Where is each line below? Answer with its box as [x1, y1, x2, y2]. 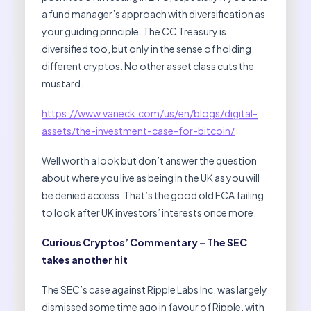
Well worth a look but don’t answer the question [42, 154, 257, 167]
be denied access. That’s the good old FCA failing [42, 189, 264, 202]
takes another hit [42, 253, 128, 267]
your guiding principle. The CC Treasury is [42, 25, 226, 38]
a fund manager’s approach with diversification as [42, 8, 265, 21]
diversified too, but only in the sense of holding [42, 42, 251, 56]
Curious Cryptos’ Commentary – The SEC [42, 236, 247, 249]
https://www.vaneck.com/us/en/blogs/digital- [42, 107, 258, 120]
